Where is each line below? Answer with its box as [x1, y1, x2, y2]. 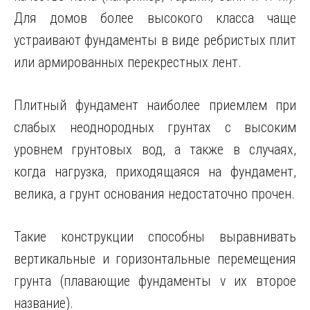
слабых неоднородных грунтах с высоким [14, 119, 296, 136]
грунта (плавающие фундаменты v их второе [14, 273, 296, 289]
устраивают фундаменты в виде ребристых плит [14, 32, 296, 48]
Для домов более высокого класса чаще [14, 10, 296, 26]
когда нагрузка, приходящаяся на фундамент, [14, 163, 296, 180]
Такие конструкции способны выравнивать [14, 228, 296, 245]
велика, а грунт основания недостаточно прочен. [14, 185, 295, 202]
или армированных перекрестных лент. [14, 54, 241, 71]
